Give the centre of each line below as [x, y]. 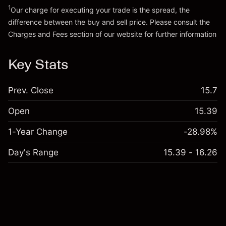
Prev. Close [31, 90]
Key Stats [38, 64]
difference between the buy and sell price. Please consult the [109, 22]
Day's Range [33, 152]
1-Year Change [38, 132]
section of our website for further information [142, 34]
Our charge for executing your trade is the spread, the [100, 10]
